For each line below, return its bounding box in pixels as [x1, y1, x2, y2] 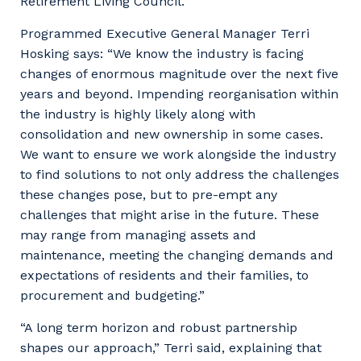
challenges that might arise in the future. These [20, 206, 319, 222]
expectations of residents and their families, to [20, 267, 309, 283]
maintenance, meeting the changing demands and [20, 247, 334, 263]
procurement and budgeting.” [20, 287, 205, 303]
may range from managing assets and [20, 226, 256, 243]
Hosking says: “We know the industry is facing [20, 45, 304, 61]
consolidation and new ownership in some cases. [20, 126, 323, 142]
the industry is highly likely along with [20, 106, 255, 122]
